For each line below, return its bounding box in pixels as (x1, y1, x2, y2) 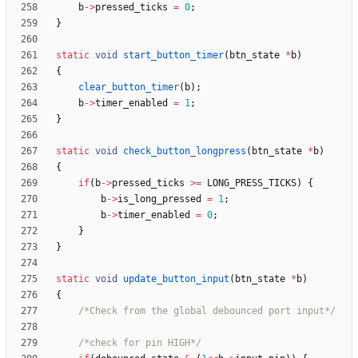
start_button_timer (123, 50, 224, 62)
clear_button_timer (78, 82, 179, 93)
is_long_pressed (117, 193, 201, 205)
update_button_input (123, 273, 229, 285)
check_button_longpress (123, 145, 246, 157)
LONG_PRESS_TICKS (207, 177, 296, 189)
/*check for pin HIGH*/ (78, 337, 201, 349)
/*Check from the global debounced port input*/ (78, 305, 336, 317)
